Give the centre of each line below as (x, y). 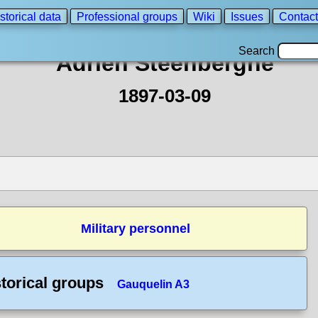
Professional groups (127, 16)
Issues (247, 16)
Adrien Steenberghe (165, 63)
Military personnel (135, 229)
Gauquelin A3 (153, 284)
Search (258, 51)
